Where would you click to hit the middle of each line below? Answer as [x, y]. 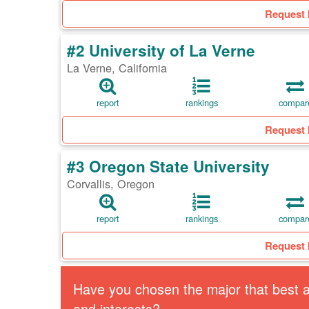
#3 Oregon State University [168, 167]
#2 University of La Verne [161, 51]
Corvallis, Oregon [111, 184]
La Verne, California [117, 68]
